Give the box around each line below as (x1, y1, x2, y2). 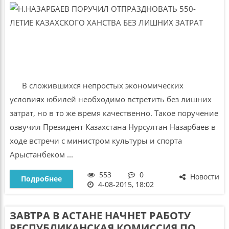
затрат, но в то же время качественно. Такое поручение (9, 107, 218, 118)
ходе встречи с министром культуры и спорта (9, 135, 182, 146)
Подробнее (20, 174, 62, 184)
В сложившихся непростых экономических (9, 80, 184, 90)
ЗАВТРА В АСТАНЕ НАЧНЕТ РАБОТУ (9, 209, 191, 223)
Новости (188, 172, 220, 181)
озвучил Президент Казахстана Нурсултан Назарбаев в (9, 121, 216, 132)
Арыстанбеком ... (9, 149, 73, 159)
